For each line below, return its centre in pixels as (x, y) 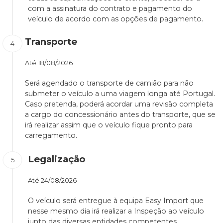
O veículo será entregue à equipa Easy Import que (116, 201)
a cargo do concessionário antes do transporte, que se (120, 115)
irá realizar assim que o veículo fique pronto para (109, 125)
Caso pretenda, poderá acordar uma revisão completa (119, 104)
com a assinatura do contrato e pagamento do (110, 9)
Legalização (56, 159)
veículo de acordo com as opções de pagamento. (115, 19)
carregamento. (51, 136)
